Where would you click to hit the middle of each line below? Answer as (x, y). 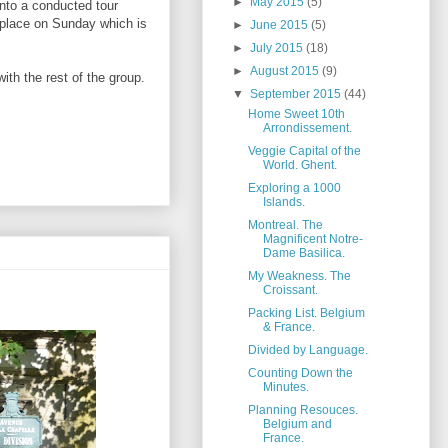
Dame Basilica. (303, 253)
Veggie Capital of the (304, 151)
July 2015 (278, 48)
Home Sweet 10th (296, 114)
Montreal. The (285, 225)
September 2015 (297, 94)
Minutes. (285, 387)
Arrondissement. (307, 128)
